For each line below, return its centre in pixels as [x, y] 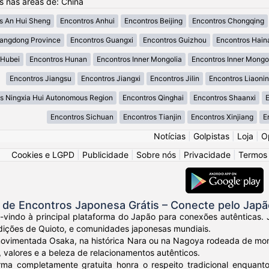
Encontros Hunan [58, 59]
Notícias [170, 136]
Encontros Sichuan [82, 117]
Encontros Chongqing [228, 21]
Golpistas [211, 136]
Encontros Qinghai [153, 98]
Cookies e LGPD [43, 155]
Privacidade [207, 155]
